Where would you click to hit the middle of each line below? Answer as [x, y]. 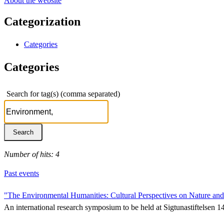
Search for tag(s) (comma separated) [63, 93]
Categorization [42, 21]
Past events [21, 173]
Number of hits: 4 [32, 154]
